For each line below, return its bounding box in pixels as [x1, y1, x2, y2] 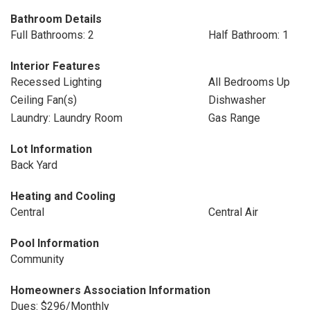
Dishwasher [208, 93, 266, 107]
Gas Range [208, 111, 260, 125]
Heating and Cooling [10, 190, 116, 203]
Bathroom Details [10, 12, 102, 26]
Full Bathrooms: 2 [10, 28, 94, 42]
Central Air [208, 206, 258, 219]
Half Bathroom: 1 [208, 28, 289, 42]
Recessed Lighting [10, 75, 102, 89]
